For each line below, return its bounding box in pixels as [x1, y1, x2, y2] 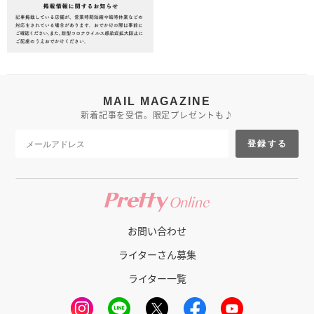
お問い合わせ [128, 223, 186, 238]
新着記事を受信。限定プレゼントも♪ [81, 108, 233, 121]
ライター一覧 [128, 271, 186, 285]
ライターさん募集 [118, 247, 196, 261]
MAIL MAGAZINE [103, 95, 211, 107]
